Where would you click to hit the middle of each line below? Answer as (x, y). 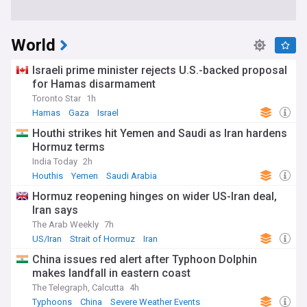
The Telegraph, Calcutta (78, 287)
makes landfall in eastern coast (111, 273)
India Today (55, 161)
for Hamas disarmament (94, 84)
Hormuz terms (69, 147)
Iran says (55, 210)
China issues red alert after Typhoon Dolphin (145, 259)
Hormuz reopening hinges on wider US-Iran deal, (155, 196)
